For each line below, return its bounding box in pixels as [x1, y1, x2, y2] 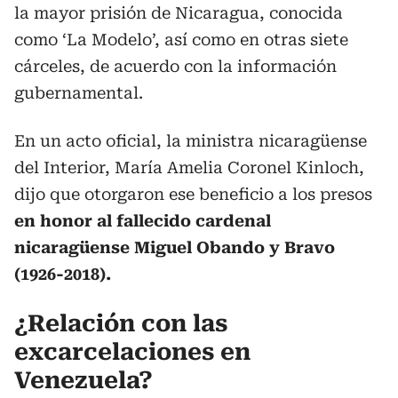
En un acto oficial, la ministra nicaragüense [14, 131, 367, 150]
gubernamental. [14, 84, 143, 102]
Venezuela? [14, 367, 153, 394]
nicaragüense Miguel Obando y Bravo [14, 238, 335, 257]
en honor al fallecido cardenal [14, 211, 271, 230]
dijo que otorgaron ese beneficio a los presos [14, 185, 372, 203]
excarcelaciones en [14, 338, 251, 365]
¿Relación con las [14, 310, 227, 337]
